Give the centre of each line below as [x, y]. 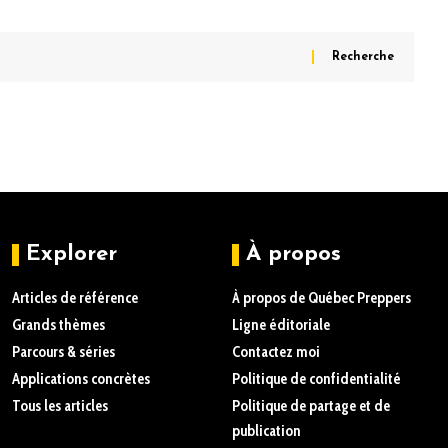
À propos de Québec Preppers [321, 298]
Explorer [71, 254]
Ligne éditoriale [281, 325]
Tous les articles [60, 406]
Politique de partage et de [311, 406]
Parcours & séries [63, 352]
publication [266, 431]
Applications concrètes [81, 379]
